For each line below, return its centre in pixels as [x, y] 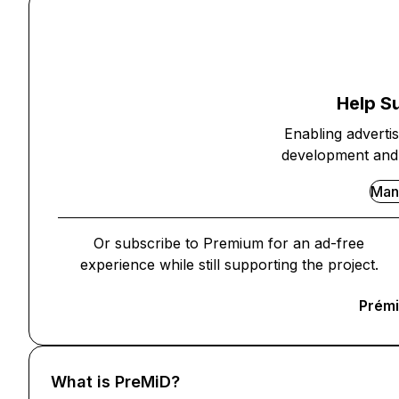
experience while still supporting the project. [229, 265]
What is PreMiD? [115, 382]
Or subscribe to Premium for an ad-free [229, 243]
